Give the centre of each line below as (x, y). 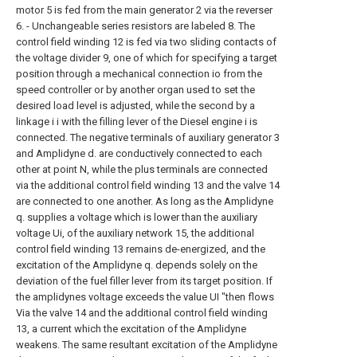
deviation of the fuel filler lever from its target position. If (144, 281)
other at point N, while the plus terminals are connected (142, 169)
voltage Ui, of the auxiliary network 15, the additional (135, 233)
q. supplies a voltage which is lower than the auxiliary (137, 217)
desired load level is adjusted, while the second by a (135, 106)
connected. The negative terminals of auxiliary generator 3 (148, 137)
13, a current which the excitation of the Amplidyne (131, 329)
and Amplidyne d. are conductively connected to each (139, 153)
